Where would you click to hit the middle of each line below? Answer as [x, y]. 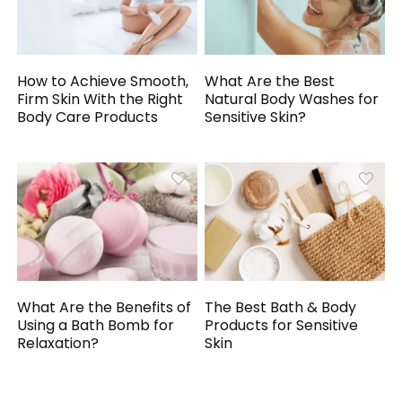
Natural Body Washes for [292, 100]
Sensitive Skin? [256, 118]
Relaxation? [58, 343]
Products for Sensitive [282, 325]
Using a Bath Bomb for [96, 325]
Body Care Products [88, 118]
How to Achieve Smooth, [103, 82]
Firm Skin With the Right [100, 100]
